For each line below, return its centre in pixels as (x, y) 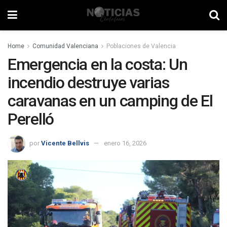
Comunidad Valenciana (65, 46)
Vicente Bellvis (65, 143)
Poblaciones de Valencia (141, 46)
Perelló (31, 119)
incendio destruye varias (88, 83)
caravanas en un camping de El (110, 101)
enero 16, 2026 (125, 143)
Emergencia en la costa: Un (98, 64)
